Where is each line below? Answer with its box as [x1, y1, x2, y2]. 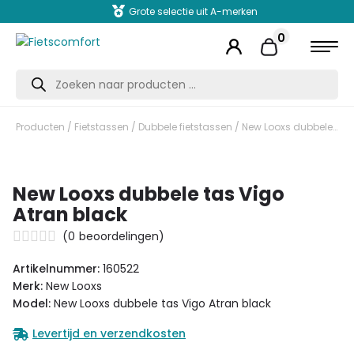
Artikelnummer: [13, 261, 103, 277]
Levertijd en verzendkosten [32, 326, 186, 342]
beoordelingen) [79, 228, 164, 245]
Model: [13, 296, 51, 312]
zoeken [15, 77, 55, 93]
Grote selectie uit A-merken [122, 5, 251, 18]
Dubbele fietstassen [138, 120, 232, 134]
